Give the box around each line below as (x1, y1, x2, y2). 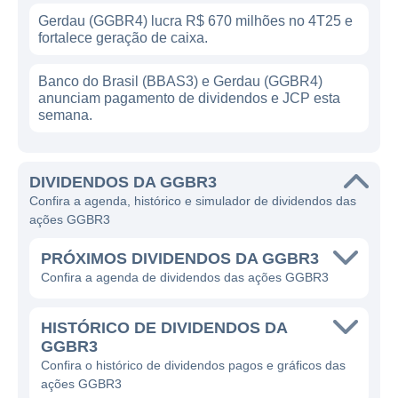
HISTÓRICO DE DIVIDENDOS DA (41, 319, 287, 337)
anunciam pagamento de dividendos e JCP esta (38, 91, 340, 106)
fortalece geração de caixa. (38, 30, 208, 45)
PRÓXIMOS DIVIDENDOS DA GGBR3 (41, 250, 319, 267)
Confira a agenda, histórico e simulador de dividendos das (29, 194, 356, 208)
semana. (38, 107, 92, 123)
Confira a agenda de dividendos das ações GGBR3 (41, 270, 329, 284)
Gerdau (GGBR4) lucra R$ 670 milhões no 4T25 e (38, 13, 353, 28)
